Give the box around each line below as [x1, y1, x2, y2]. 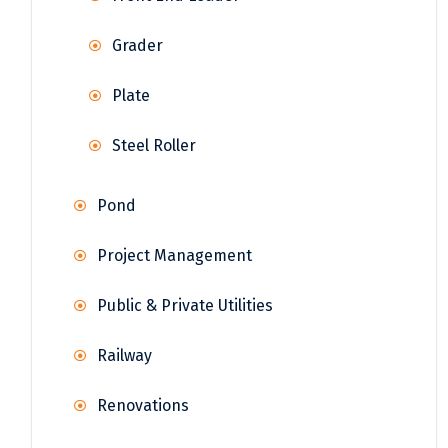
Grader [112, 36, 163, 56]
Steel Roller [112, 136, 196, 156]
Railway [97, 346, 152, 366]
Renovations [97, 396, 189, 416]
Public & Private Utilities [97, 296, 273, 316]
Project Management [97, 246, 252, 266]
